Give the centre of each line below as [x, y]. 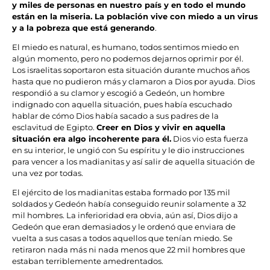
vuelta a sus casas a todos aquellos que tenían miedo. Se [122, 238]
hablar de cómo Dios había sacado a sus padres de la [115, 116]
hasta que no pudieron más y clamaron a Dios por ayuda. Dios [133, 82]
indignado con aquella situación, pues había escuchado [122, 105]
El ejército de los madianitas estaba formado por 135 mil [121, 193]
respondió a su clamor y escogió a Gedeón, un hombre [118, 93]
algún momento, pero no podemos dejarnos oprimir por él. [128, 59]
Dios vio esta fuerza [210, 139]
